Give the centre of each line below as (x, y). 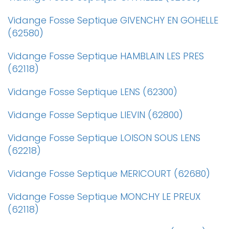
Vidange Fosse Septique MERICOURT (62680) (109, 174)
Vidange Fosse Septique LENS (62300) (93, 92)
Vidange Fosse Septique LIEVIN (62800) (95, 115)
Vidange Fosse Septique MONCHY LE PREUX (104, 197)
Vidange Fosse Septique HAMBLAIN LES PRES (106, 56)
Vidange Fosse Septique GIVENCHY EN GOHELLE (113, 20)
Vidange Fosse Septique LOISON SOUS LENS (104, 138)
